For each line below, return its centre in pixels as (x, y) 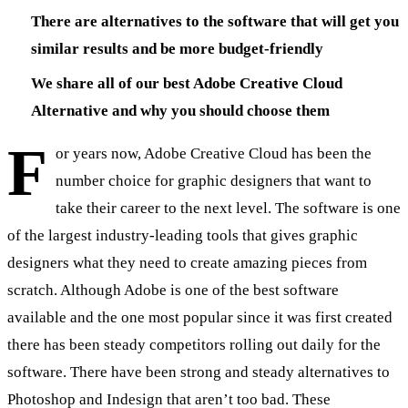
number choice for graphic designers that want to (213, 181)
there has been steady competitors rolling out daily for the (194, 345)
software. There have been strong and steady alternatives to (199, 372)
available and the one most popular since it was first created (200, 318)
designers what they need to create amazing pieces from (187, 263)
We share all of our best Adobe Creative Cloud (186, 84)
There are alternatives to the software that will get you (214, 21)
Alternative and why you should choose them (180, 111)
